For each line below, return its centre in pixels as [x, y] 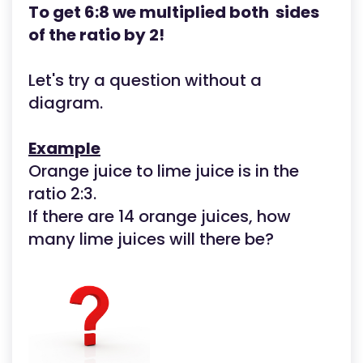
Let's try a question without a [145, 81]
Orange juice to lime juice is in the [164, 171]
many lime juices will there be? [151, 239]
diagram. [66, 103]
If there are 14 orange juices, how [160, 217]
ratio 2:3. [62, 194]
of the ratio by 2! [96, 35]
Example [64, 149]
